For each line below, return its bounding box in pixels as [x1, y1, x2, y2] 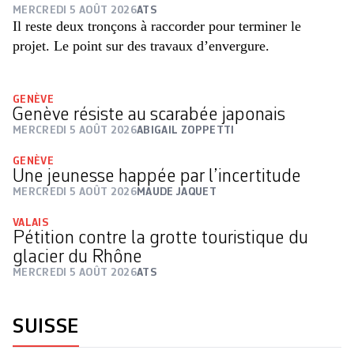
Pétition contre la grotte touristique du [13, 228, 308, 248]
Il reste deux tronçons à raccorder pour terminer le [13, 17, 301, 34]
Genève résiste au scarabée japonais [13, 105, 285, 125]
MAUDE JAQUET [137, 186, 217, 198]
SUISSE [13, 316, 79, 337]
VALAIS [13, 217, 49, 228]
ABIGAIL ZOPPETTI [137, 124, 235, 136]
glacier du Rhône [13, 247, 142, 267]
